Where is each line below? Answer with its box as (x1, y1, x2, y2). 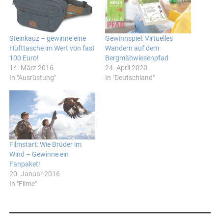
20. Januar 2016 (9, 169, 60, 178)
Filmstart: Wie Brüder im (9, 140, 82, 148)
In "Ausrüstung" (9, 73, 56, 82)
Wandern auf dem (105, 44, 159, 52)
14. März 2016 (9, 63, 54, 72)
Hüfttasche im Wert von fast (9, 44, 95, 52)
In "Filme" (9, 179, 37, 188)
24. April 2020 (105, 63, 147, 72)
